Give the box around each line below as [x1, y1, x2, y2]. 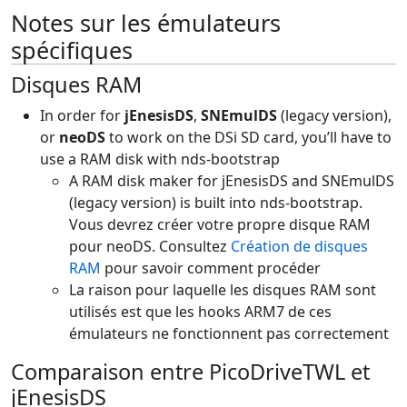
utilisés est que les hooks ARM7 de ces [69, 302, 332, 322]
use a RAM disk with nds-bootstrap [40, 149, 280, 169]
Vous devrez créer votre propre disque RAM [69, 214, 371, 234]
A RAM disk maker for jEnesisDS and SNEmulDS [69, 171, 394, 191]
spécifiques [11, 35, 133, 65]
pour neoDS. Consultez [69, 236, 231, 256]
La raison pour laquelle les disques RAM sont [69, 280, 376, 300]
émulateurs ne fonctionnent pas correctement [69, 323, 389, 343]
